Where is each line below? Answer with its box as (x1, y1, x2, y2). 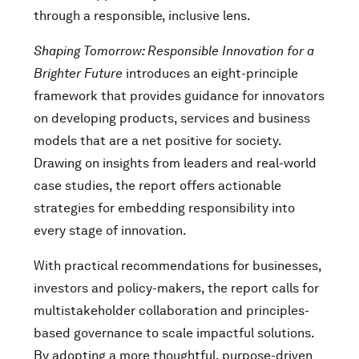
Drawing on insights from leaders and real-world (34, 155, 317, 171)
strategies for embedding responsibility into (34, 200, 295, 216)
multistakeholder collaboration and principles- (34, 303, 309, 318)
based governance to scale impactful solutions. (34, 325, 314, 341)
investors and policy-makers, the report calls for (34, 280, 319, 296)
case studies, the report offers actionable (34, 178, 281, 193)
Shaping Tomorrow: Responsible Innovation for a (34, 43, 314, 58)
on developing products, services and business (34, 111, 310, 126)
